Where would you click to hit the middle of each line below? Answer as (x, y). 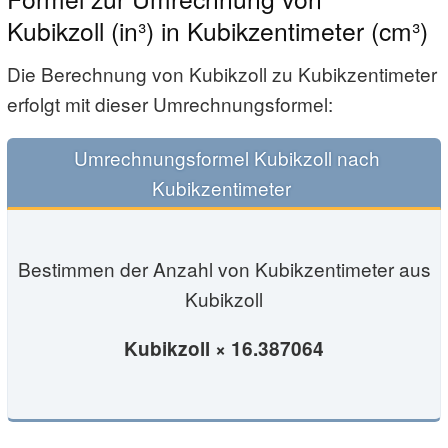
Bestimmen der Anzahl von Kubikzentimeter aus (224, 269)
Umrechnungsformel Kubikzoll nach (224, 157)
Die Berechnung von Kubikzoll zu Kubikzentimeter (222, 73)
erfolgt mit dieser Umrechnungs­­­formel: (170, 103)
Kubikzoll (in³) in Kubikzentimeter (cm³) (217, 30)
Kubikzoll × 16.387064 (224, 349)
